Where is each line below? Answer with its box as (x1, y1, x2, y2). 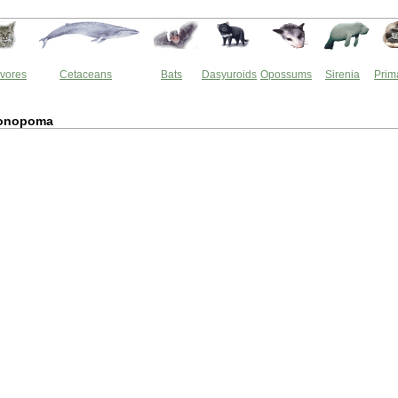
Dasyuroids (202, 68, 257, 81)
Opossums (260, 68, 312, 81)
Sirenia (325, 68, 360, 81)
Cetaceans (60, 68, 112, 81)
